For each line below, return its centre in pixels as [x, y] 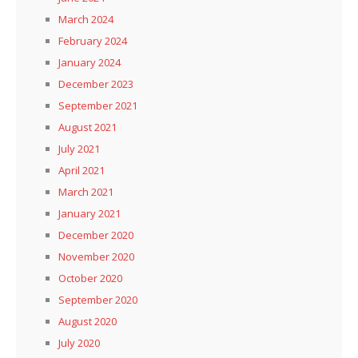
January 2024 [89, 62]
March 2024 [86, 19]
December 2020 [96, 235]
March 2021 [86, 191]
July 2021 [79, 148]
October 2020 [90, 278]
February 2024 [93, 40]
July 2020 [79, 342]
